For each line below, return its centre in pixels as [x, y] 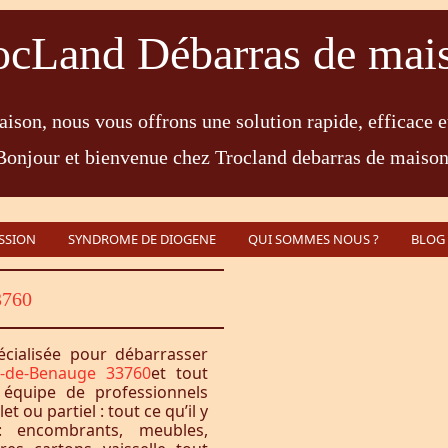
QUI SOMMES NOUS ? [313, 239]
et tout [179, 373]
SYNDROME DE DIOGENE [142, 239]
